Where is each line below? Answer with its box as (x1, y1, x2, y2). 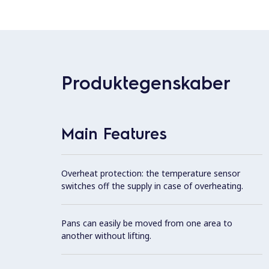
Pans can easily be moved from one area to (61, 217, 232, 229)
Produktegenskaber (61, 70, 231, 94)
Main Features (61, 123, 167, 144)
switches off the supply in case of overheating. (61, 180, 243, 192)
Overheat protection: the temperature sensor (61, 168, 240, 180)
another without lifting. (61, 230, 151, 242)
